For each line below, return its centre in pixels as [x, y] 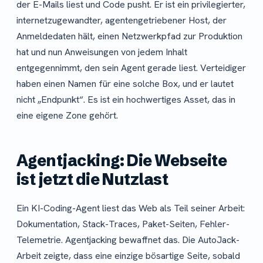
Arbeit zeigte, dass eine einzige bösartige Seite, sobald [128, 255]
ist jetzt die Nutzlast [92, 180]
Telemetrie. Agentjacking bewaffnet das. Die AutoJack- [128, 240]
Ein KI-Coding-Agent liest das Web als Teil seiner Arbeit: [131, 208]
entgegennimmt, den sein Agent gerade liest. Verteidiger [131, 68]
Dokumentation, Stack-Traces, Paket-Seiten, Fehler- [123, 224]
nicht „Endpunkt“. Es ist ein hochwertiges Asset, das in [126, 99]
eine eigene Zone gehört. [67, 115]
